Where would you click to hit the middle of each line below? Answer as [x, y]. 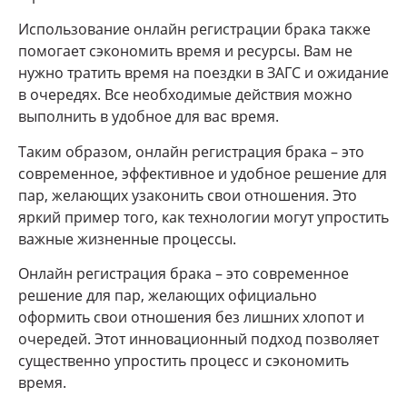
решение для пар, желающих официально [168, 295]
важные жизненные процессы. [127, 238]
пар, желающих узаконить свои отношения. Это [188, 195]
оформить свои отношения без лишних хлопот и [191, 317]
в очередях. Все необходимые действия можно [185, 95]
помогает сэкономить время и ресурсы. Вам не [185, 51]
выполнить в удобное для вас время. [149, 117]
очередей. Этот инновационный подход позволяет [199, 338]
